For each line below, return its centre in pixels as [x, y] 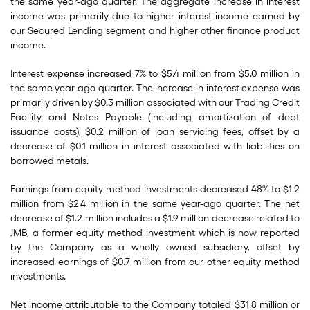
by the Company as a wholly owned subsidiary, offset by [155, 247]
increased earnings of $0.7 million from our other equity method [155, 262]
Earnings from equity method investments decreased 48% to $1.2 [155, 189]
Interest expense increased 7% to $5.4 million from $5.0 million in [155, 74]
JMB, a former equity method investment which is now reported [155, 233]
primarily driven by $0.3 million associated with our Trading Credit [155, 103]
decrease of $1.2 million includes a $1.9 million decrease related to [155, 218]
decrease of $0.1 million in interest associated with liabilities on [155, 146]
